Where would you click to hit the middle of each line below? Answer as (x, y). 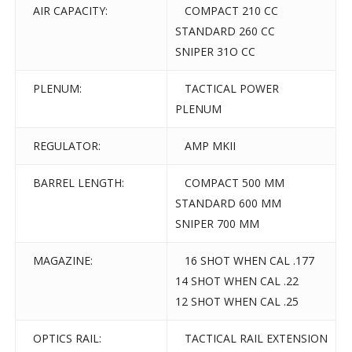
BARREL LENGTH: (74, 183)
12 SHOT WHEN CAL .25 (237, 302)
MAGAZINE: (59, 261)
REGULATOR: (62, 146)
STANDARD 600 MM (229, 203)
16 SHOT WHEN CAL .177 (245, 261)
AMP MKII (206, 146)
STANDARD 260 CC (225, 31)
